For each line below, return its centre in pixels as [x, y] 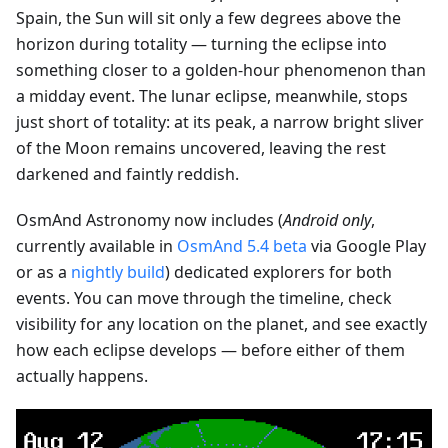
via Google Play [366, 245]
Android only [327, 219]
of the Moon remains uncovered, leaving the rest [201, 147]
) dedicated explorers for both [278, 271]
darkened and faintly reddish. [127, 173]
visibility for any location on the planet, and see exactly [221, 323]
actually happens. [82, 375]
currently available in [96, 245]
